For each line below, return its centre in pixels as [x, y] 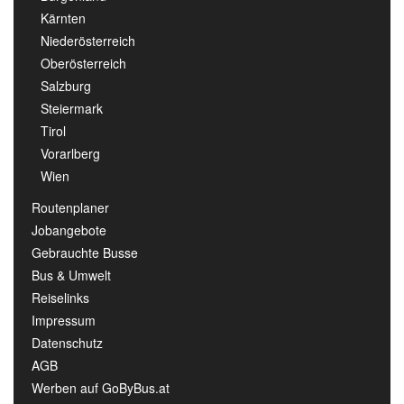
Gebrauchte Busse [85, 253]
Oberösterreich [83, 64]
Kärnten [63, 18]
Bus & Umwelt [71, 275]
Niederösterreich [88, 41]
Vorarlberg [70, 154]
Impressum [64, 321]
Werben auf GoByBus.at [101, 388]
